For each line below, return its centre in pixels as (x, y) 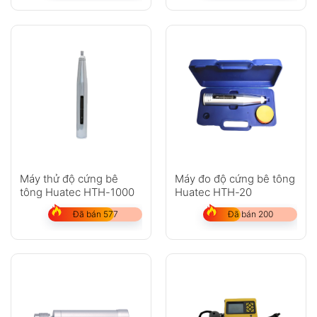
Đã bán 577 (95, 214)
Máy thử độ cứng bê (69, 178)
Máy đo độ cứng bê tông (235, 178)
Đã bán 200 (250, 214)
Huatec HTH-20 (213, 192)
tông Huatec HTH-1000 (77, 192)
